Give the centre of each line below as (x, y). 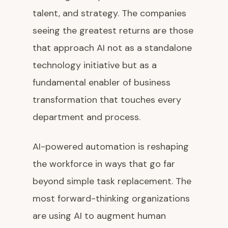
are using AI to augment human (99, 216)
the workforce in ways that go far (104, 164)
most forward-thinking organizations (111, 199)
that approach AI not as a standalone (112, 48)
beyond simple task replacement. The (112, 181)
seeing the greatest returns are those (113, 31)
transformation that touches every (107, 100)
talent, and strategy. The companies (109, 13)
